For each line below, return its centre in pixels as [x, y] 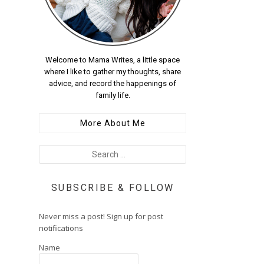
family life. [113, 95]
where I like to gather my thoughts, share [113, 72]
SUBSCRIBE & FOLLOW [113, 188]
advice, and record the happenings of [113, 83]
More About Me [113, 123]
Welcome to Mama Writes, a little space [113, 60]
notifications [61, 228]
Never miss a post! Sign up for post [101, 216]
